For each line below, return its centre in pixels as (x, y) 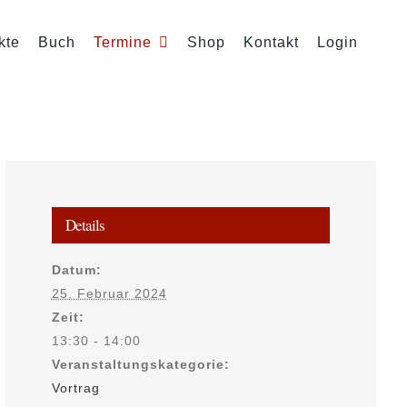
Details (84, 225)
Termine (122, 43)
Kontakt (271, 43)
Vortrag (75, 388)
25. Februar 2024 (109, 294)
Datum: (76, 270)
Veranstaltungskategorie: (140, 365)
